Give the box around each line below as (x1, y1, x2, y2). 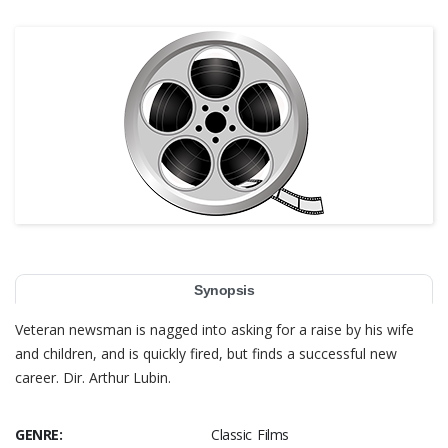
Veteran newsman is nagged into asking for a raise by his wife (15, 320, 414, 339)
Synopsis (194, 282, 254, 298)
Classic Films (211, 425, 289, 444)
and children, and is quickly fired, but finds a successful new (15, 344, 397, 363)
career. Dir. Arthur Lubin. (15, 368, 171, 387)
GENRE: (15, 425, 62, 444)
